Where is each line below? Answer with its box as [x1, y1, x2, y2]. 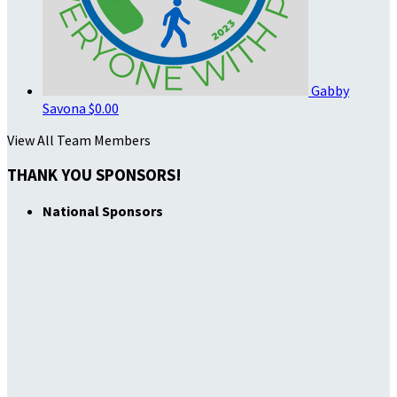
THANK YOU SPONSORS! [7, 165, 182, 186]
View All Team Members [7, 130, 151, 149]
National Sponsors [43, 201, 163, 220]
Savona [43, 98, 89, 117]
